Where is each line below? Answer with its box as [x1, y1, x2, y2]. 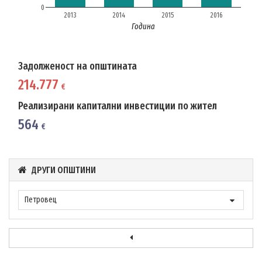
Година [132, 21, 155, 32]
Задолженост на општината [18, 60, 137, 73]
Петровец [25, 195, 57, 205]
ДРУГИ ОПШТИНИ [32, 164, 96, 175]
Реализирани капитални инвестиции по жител [18, 99, 217, 112]
